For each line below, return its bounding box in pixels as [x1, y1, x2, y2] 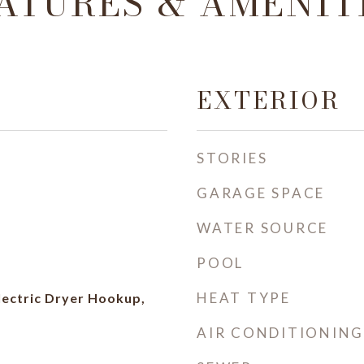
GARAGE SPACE [197, 184, 325, 201]
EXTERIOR [197, 82, 340, 119]
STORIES [197, 149, 268, 167]
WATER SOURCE [197, 219, 328, 236]
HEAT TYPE [197, 289, 291, 306]
